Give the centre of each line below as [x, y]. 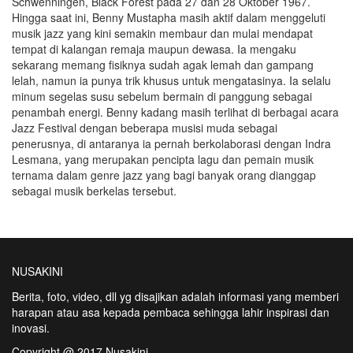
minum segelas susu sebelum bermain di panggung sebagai [162, 96]
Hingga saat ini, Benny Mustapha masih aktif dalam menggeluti [169, 17]
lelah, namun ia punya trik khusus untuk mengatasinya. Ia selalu [171, 80]
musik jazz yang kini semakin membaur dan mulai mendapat [162, 33]
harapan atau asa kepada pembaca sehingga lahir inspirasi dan [171, 312]
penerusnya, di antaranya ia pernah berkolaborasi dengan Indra [171, 143]
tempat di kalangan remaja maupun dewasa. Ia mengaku [154, 48]
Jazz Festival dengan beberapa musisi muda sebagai [145, 127]
